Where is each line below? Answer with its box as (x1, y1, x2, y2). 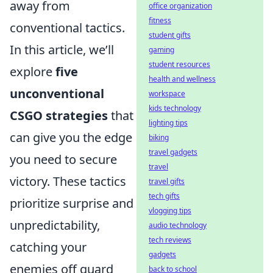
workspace (149, 88, 185, 99)
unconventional (10, 85, 104, 102)
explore (10, 63, 55, 80)
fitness (149, 15, 171, 26)
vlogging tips (149, 205, 191, 216)
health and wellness (149, 74, 216, 84)
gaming (149, 44, 174, 55)
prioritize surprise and (10, 195, 133, 211)
